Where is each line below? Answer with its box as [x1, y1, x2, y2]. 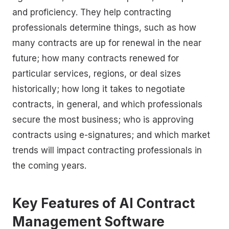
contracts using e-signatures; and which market [12, 129, 210, 140]
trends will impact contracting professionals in [12, 145, 202, 155]
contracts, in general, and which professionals [12, 99, 202, 109]
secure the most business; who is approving [12, 114, 194, 125]
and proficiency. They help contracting [12, 7, 171, 17]
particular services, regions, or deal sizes [12, 68, 181, 79]
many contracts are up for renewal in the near [12, 37, 201, 48]
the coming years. [12, 160, 86, 171]
